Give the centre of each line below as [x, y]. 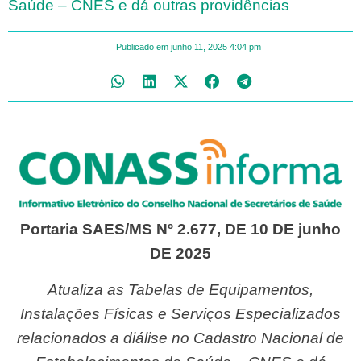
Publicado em [142, 47]
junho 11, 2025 [199, 47]
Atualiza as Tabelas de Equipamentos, [53, 289]
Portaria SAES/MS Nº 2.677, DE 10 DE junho [180, 230]
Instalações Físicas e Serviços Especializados [180, 313]
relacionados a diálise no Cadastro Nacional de [180, 338]
